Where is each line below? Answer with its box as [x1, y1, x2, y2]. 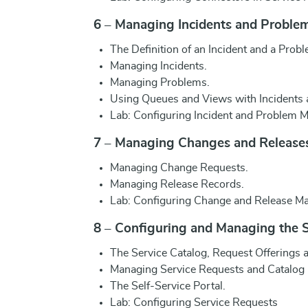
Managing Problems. [110, 77, 210, 88]
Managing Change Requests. [110, 162, 248, 173]
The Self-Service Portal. [110, 280, 225, 291]
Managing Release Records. [110, 179, 244, 190]
